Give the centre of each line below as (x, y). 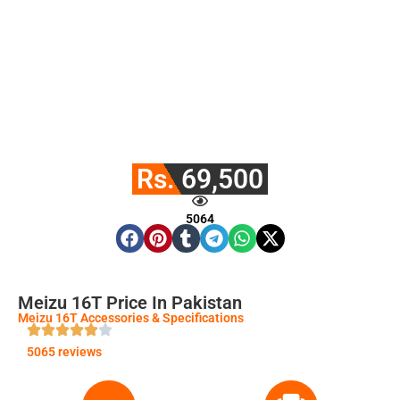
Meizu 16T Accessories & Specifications (131, 317)
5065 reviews (64, 351)
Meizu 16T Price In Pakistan (130, 302)
